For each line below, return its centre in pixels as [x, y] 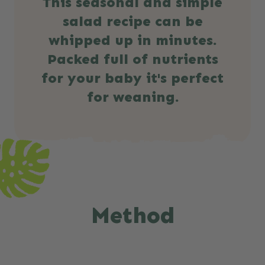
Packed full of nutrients [132, 59]
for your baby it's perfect [132, 78]
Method [132, 216]
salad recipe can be [132, 21]
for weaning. [132, 97]
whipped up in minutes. [132, 40]
